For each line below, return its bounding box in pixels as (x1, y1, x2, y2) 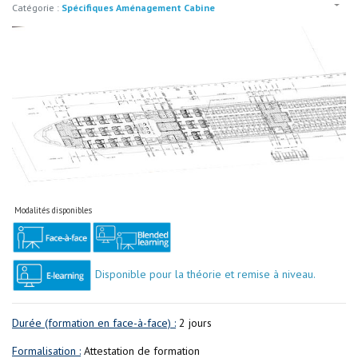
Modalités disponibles (12, 205, 92, 216)
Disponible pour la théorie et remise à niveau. (92, 267, 316, 282)
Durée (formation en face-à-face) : (12, 315, 176, 330)
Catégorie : (12, 2, 62, 14)
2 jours (176, 315, 212, 330)
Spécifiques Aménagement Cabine (62, 2, 215, 14)
